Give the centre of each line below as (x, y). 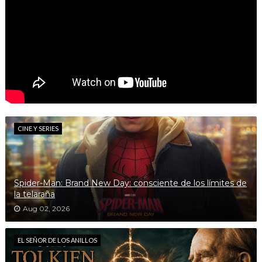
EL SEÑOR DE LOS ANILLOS (57, 240)
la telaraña (34, 194)
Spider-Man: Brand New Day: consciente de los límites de (130, 183)
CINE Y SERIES (38, 128)
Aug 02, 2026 (46, 208)
